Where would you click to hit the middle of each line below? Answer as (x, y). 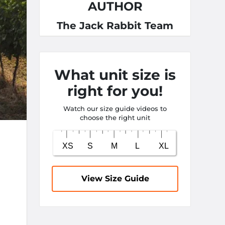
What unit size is (115, 75)
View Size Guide (115, 178)
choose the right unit (115, 118)
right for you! (115, 91)
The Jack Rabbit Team (115, 26)
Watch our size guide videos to (115, 108)
